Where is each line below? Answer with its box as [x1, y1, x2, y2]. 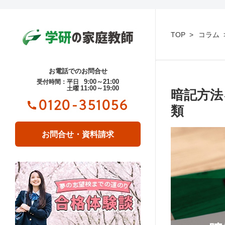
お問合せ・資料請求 [42, 130, 114, 139]
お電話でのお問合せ [48, 67, 107, 75]
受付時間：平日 [37, 78, 79, 85]
